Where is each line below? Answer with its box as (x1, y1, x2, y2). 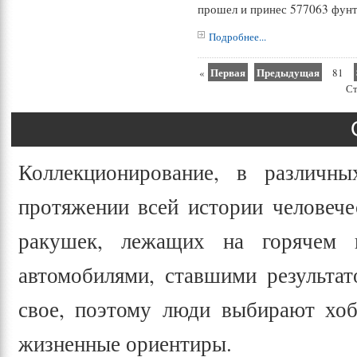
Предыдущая (257, 65, 320, 80)
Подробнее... (209, 29, 267, 44)
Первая (210, 65, 246, 80)
